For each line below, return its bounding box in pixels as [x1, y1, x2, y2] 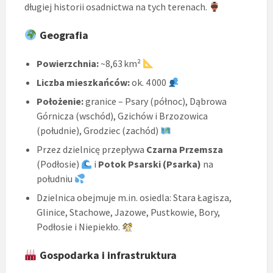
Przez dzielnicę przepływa [37, 143, 146, 156]
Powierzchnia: [37, 57, 99, 70]
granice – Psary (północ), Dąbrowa [83, 95, 227, 108]
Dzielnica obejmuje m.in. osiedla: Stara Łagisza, [37, 191, 232, 204]
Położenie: [37, 95, 83, 108]
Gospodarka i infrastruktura [37, 248, 177, 263]
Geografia [37, 28, 88, 43]
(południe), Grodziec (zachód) [37, 124, 160, 137]
